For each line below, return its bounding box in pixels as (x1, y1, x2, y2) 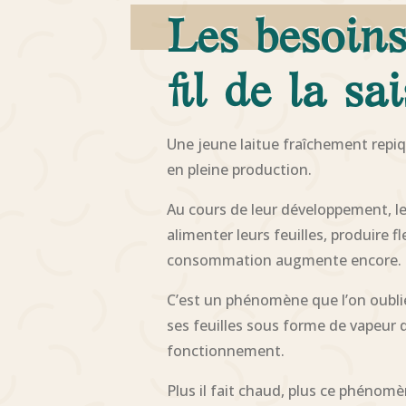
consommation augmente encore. (167, 250, 402, 271)
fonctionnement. (167, 341, 285, 362)
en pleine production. (167, 159, 313, 180)
